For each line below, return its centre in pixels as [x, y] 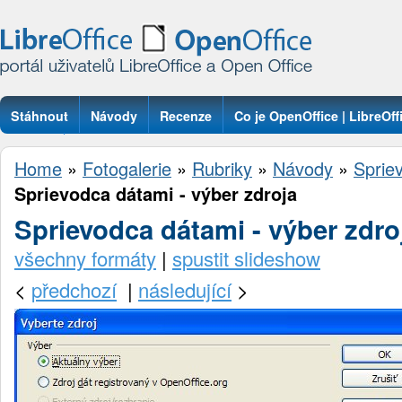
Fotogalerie [127, 168]
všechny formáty [85, 258]
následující [185, 289]
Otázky [32, 153]
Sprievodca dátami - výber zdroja [156, 194]
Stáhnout [39, 116]
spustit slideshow [246, 258]
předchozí [74, 289]
